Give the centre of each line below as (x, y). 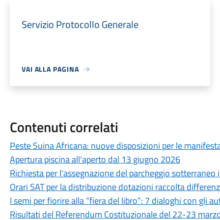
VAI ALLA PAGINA (50, 69)
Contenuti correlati (64, 127)
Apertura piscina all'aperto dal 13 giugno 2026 (95, 159)
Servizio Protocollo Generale (80, 24)
